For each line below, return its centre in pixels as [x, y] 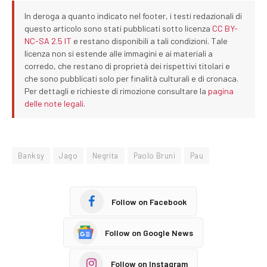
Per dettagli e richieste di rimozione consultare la [117, 91]
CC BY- [225, 28]
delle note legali [54, 103]
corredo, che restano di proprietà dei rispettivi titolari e [128, 66]
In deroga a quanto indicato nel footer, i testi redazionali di [133, 15]
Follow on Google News [149, 232]
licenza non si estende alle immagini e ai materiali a [119, 53]
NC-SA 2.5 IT [48, 41]
